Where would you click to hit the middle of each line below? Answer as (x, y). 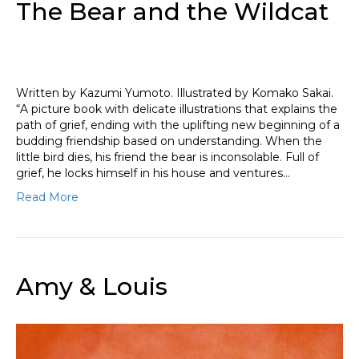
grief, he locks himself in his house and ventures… (153, 173)
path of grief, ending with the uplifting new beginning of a (178, 125)
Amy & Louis (92, 286)
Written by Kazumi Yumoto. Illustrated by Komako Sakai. (175, 93)
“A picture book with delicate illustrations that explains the (177, 109)
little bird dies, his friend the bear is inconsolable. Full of (167, 157)
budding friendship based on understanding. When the (169, 141)
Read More (47, 197)
